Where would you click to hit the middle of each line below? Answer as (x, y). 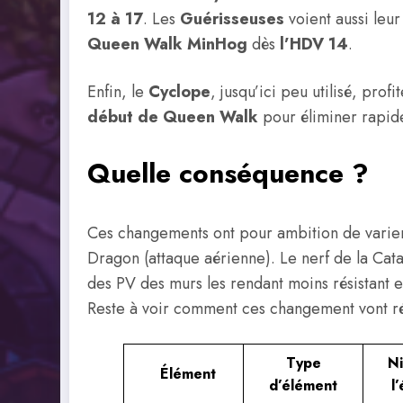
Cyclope (179, 92)
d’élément (303, 386)
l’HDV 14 (314, 44)
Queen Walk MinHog (167, 44)
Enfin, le (118, 92)
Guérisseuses (232, 18)
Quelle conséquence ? (228, 173)
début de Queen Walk (173, 117)
